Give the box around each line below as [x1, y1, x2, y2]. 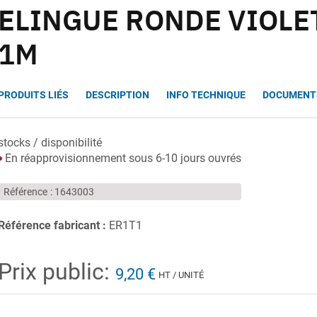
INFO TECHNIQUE [166, 88, 246, 101]
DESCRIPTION [86, 88, 150, 101]
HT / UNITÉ [158, 269, 204, 280]
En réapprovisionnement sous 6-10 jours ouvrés [2, 151, 242, 165]
